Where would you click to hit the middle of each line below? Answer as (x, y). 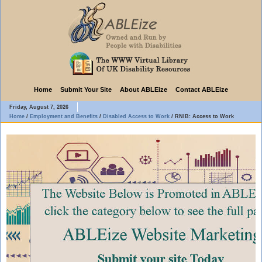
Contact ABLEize (201, 89)
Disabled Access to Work (136, 116)
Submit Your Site (86, 89)
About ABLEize (143, 89)
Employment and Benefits (64, 116)
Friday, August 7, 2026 (39, 107)
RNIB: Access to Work (204, 116)
